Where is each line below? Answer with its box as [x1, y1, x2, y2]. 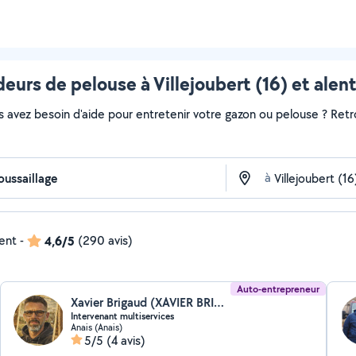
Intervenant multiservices [71, 310, 175, 323]
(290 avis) [78, 232, 133, 249]
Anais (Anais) [71, 321, 123, 333]
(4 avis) [106, 332, 146, 349]
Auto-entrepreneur [236, 282, 319, 296]
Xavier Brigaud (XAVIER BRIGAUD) [214, 294, 225, 311]
